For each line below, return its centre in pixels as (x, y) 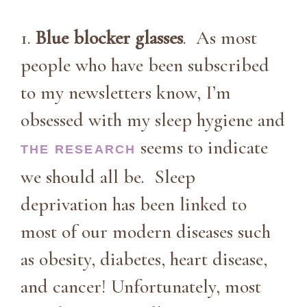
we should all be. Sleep (108, 176)
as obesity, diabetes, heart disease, (144, 259)
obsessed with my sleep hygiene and (153, 120)
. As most (220, 37)
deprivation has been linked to (134, 204)
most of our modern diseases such (146, 231)
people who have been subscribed (145, 65)
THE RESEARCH (78, 149)
